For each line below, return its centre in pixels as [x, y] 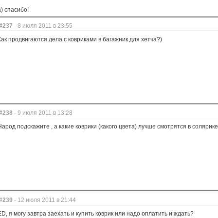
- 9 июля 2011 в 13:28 [43, 113]
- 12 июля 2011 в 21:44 [44, 200]
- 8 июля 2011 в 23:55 [43, 26]
